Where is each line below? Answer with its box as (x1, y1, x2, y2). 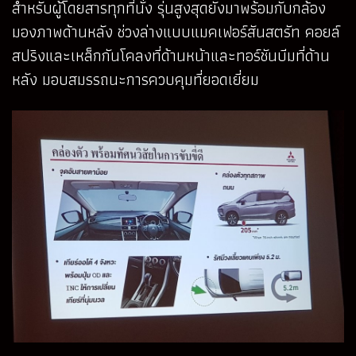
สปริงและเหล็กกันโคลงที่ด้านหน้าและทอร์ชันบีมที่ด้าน (12, 43, 330, 69)
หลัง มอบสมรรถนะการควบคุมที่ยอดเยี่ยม (12, 67, 259, 93)
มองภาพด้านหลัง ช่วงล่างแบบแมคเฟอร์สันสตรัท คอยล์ (12, 19, 340, 45)
